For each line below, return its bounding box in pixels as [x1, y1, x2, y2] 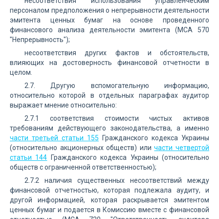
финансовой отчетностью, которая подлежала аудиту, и [10, 186, 209, 194]
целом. [10, 68, 32, 76]
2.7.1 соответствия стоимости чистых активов [24, 114, 209, 122]
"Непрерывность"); [10, 36, 70, 44]
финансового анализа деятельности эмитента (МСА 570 [10, 26, 209, 34]
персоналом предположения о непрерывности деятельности [10, 6, 209, 14]
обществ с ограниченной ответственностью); [10, 163, 156, 171]
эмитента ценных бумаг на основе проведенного [10, 16, 209, 24]
